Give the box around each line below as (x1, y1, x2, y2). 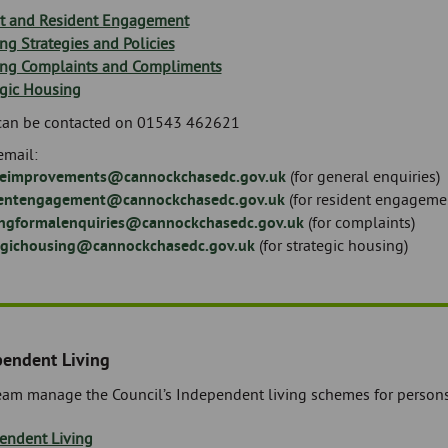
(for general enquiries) (285, 166, 444, 186)
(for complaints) (303, 212, 415, 232)
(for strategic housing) (254, 235, 408, 255)
